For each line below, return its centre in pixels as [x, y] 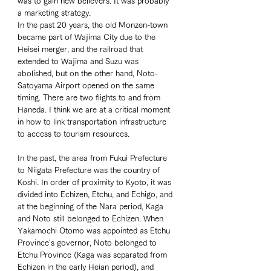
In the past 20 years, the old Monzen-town [94, 25]
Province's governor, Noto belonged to [88, 243]
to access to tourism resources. [75, 134]
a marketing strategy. [55, 13]
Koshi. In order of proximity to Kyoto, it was [96, 183]
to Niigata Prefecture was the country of [90, 171]
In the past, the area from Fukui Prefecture [93, 158]
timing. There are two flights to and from [90, 98]
